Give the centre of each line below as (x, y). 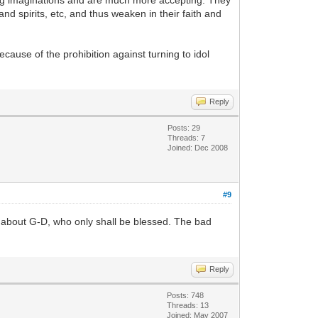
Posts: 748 (186, 295)
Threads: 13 (188, 305)
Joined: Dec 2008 (198, 148)
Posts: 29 (184, 128)
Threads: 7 (187, 138)
